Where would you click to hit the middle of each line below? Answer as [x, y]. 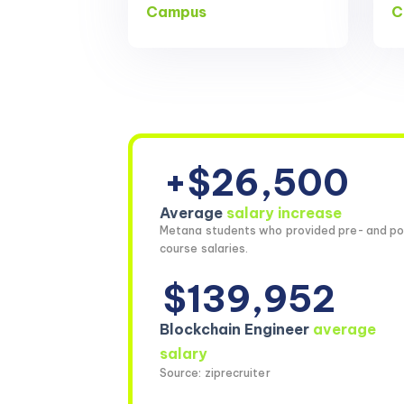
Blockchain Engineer [236, 330]
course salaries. [204, 249]
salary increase [282, 213]
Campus [176, 12]
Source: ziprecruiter [215, 372]
